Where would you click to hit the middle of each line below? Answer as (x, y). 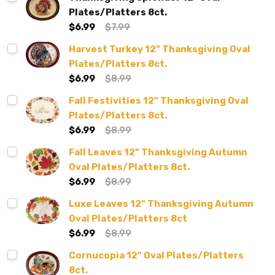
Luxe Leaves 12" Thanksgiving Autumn (161, 204)
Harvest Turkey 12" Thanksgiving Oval (160, 49)
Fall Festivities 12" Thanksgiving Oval (159, 101)
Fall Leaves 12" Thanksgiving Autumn (158, 153)
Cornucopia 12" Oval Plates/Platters (156, 256)
